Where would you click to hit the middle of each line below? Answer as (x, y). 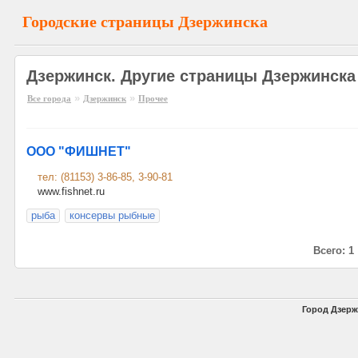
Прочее (153, 98)
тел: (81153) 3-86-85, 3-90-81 (105, 177)
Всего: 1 (334, 251)
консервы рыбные (112, 215)
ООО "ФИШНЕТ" (79, 151)
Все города (49, 98)
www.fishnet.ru (71, 191)
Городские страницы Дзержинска (145, 22)
